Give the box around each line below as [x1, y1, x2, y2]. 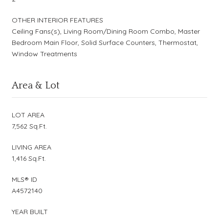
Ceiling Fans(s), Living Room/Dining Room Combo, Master [12, 26, 200, 36]
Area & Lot [12, 80, 60, 91]
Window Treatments [12, 49, 77, 58]
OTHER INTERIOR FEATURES [12, 15, 103, 24]
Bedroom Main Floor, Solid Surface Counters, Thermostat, [12, 38, 198, 47]
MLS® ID [12, 175, 37, 184]
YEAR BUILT [12, 207, 48, 216]
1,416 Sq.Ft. [12, 153, 46, 163]
